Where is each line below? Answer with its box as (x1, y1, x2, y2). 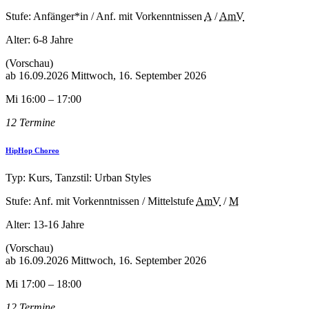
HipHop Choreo (6, 146, 59, 154)
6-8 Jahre (33, 33, 73, 46)
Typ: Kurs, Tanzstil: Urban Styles (6, 171, 151, 183)
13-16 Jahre (33, 218, 84, 230)
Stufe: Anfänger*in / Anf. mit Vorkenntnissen (6, 10, 202, 22)
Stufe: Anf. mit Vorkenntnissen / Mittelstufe (6, 195, 194, 207)
